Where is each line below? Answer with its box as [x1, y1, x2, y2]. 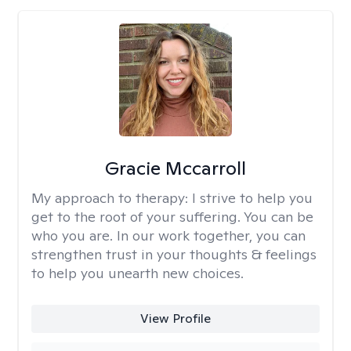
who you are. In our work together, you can [31, 226, 306, 244]
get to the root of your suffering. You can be [31, 208, 313, 226]
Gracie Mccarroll [104, 156, 246, 180]
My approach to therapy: [31, 189, 192, 207]
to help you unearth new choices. [31, 264, 244, 282]
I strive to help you [192, 189, 313, 207]
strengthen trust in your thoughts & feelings [31, 245, 317, 263]
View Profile [139, 310, 211, 327]
